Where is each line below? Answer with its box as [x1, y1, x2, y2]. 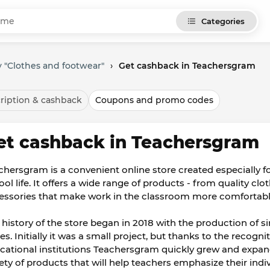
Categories [201, 16, 245, 26]
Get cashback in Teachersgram [119, 60, 256, 71]
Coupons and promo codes [95, 95, 213, 105]
